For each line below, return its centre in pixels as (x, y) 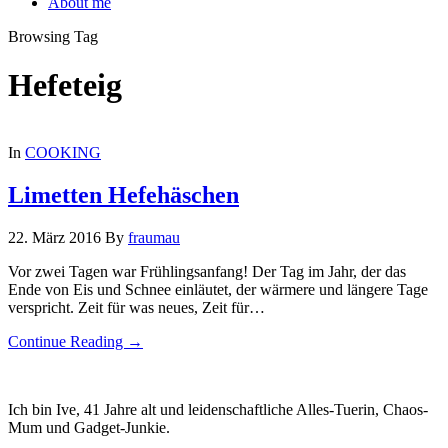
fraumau (154, 237)
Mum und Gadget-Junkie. (89, 427)
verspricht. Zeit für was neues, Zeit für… (136, 307)
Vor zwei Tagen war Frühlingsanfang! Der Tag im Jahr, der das (207, 271)
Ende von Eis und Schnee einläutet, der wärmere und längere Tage (218, 289)
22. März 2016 (54, 237)
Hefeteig (65, 85)
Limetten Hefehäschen (123, 194)
